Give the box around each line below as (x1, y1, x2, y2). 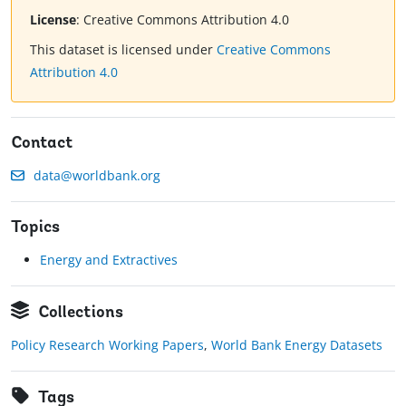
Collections (38, 304, 123, 323)
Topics (11, 219, 60, 237)
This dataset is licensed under (30, 41, 217, 59)
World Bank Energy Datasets (211, 336, 382, 354)
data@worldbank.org (34, 167, 160, 185)
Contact (11, 135, 73, 153)
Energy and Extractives (40, 251, 178, 269)
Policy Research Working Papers (11, 336, 204, 354)
